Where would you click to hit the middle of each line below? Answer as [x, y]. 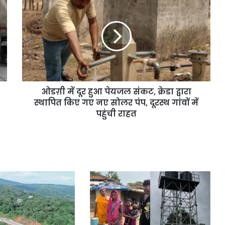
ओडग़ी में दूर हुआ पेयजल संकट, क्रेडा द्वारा [116, 92]
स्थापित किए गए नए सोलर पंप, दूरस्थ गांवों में [116, 103]
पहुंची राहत [116, 114]
